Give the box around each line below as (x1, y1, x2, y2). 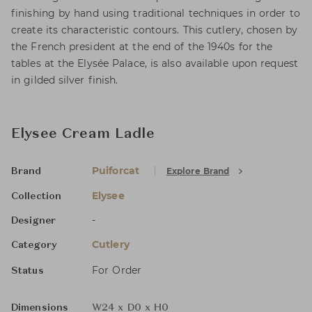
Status (11, 266, 44, 276)
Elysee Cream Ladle (11, 127, 155, 141)
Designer (11, 216, 56, 226)
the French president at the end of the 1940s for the (11, 40, 273, 53)
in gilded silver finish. (11, 74, 118, 86)
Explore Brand (166, 166, 230, 176)
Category (11, 240, 57, 250)
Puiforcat (92, 164, 139, 177)
